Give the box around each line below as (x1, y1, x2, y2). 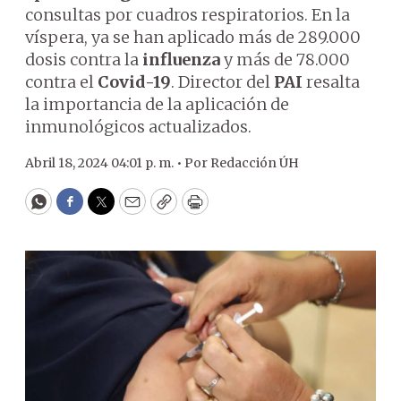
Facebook (68, 199, 144, 220)
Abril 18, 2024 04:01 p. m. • (25, 155, 184, 171)
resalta (303, 72, 360, 92)
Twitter (99, 199, 160, 220)
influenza (142, 49, 220, 70)
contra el (25, 72, 98, 92)
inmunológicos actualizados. (25, 116, 252, 137)
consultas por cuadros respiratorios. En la (25, 4, 350, 25)
